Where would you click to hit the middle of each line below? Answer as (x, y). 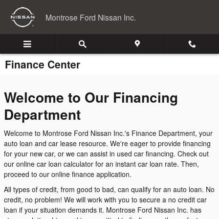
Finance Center (43, 64)
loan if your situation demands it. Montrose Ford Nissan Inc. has (103, 209)
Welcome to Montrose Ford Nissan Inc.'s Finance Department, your (108, 133)
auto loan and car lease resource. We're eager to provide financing (107, 143)
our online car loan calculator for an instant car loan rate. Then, (101, 164)
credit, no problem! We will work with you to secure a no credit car (105, 199)
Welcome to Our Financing (91, 97)
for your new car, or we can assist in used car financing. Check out (106, 153)
